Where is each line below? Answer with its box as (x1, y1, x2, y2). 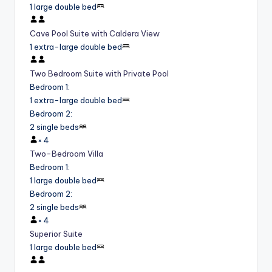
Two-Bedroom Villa (30, 148, 103, 158)
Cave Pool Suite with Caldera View (30, 28, 160, 38)
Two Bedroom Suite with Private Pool (30, 68, 169, 78)
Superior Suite (30, 228, 83, 239)
